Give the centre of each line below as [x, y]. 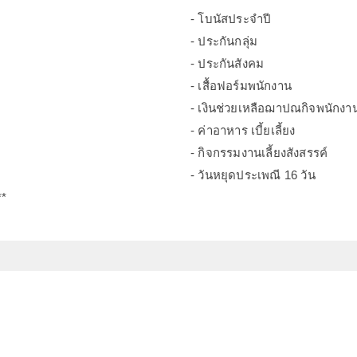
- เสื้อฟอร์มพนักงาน [241, 86]
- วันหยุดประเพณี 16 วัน [253, 175]
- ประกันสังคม [228, 63]
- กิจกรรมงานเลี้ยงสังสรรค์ [259, 153]
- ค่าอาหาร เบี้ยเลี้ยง [243, 130]
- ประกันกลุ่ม [224, 41]
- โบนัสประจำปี [231, 19]
